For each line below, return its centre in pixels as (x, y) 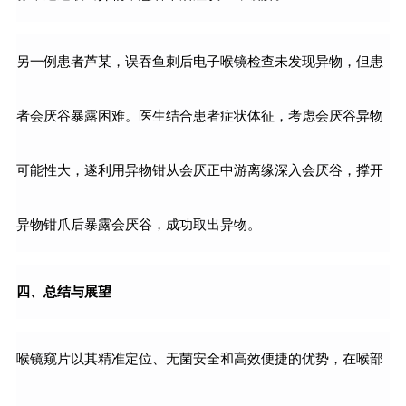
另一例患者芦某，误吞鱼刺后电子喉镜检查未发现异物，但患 (199, 62)
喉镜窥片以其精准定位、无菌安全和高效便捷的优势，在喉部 (199, 359)
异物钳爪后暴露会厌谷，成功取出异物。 (138, 225)
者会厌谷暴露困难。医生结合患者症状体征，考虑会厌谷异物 (199, 116)
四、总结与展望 (63, 292)
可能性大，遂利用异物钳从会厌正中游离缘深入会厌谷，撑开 (199, 171)
